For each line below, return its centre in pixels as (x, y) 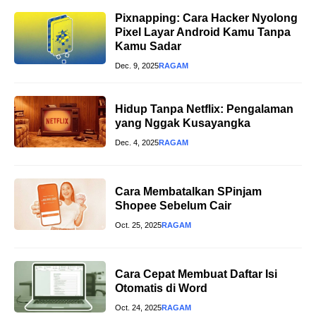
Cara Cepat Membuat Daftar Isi (196, 274)
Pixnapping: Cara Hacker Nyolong (206, 18)
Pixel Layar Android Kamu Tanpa (203, 32)
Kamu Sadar (148, 46)
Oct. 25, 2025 (138, 225)
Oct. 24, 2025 (138, 307)
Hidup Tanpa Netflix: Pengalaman (204, 109)
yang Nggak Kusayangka (183, 123)
